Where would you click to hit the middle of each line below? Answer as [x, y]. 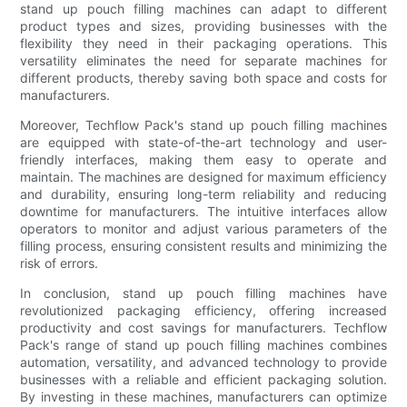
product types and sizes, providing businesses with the [203, 25]
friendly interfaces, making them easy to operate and [203, 159]
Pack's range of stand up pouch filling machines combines [203, 344]
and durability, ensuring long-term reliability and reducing [203, 194]
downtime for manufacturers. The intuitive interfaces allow [203, 211]
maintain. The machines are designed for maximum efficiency [203, 176]
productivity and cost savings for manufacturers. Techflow [203, 327]
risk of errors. [60, 263]
